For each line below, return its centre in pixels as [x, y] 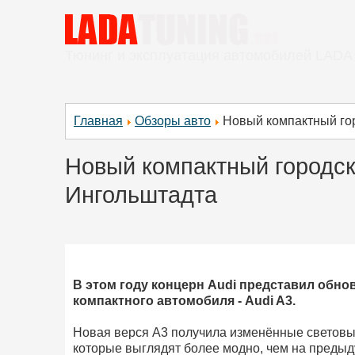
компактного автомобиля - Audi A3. [184, 301]
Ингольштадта [141, 195]
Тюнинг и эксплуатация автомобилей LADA [209, 55]
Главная [98, 120]
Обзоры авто [173, 120]
